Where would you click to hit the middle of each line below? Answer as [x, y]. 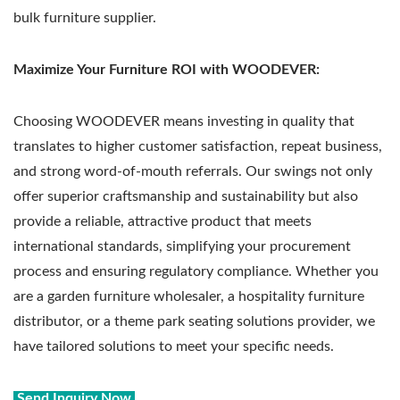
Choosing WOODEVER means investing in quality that [184, 121]
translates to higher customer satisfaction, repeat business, [198, 146]
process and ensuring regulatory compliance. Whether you [196, 271]
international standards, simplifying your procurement [182, 246]
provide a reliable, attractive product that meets [162, 221]
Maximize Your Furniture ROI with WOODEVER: [167, 69]
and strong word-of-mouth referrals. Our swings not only [193, 171]
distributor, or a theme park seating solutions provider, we [194, 321]
